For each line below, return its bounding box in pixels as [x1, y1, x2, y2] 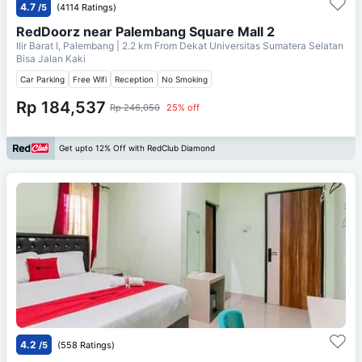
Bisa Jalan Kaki [16, 52, 86, 65]
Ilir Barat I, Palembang [16, 39, 116, 52]
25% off [166, 101, 200, 113]
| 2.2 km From [116, 39, 177, 52]
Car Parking [20, 74, 65, 84]
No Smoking [162, 74, 208, 84]
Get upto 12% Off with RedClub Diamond [59, 143, 215, 154]
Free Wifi [73, 74, 107, 84]
